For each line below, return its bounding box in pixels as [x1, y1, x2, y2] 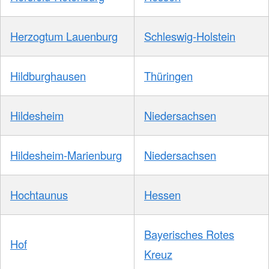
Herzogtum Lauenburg [10, 28, 118, 44]
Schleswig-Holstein [144, 28, 235, 44]
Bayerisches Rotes [144, 226, 234, 243]
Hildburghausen [10, 68, 86, 84]
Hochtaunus [10, 187, 68, 203]
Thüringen [144, 68, 193, 84]
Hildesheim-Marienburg [10, 147, 122, 163]
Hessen [144, 187, 181, 203]
